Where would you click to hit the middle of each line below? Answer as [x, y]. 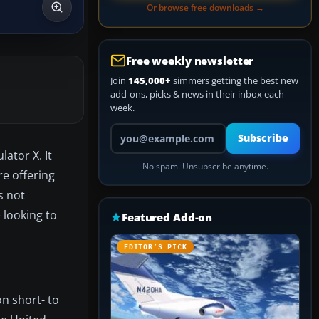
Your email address [150, 129]
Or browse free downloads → [205, 7]
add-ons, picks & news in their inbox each [197, 94]
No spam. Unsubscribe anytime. [205, 166]
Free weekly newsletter [190, 61]
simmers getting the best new [235, 80]
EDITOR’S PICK [156, 247]
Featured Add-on [167, 217]
